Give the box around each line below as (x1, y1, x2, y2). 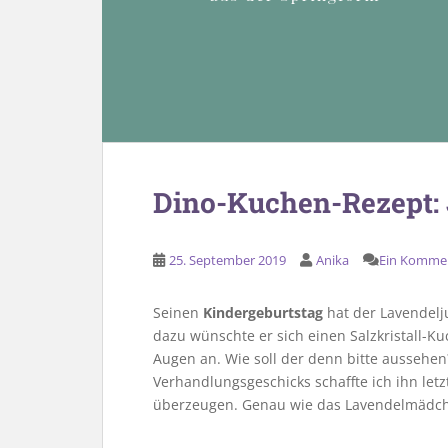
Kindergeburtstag (203, 303, 323, 322)
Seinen (153, 303, 203, 322)
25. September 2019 (169, 251, 286, 269)
